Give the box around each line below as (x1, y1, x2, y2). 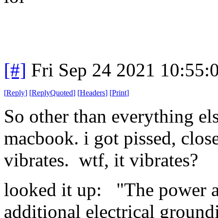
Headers (80, 88, 105, 97)
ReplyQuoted (32, 88, 73, 97)
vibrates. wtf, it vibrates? (4, 149, 198, 170)
